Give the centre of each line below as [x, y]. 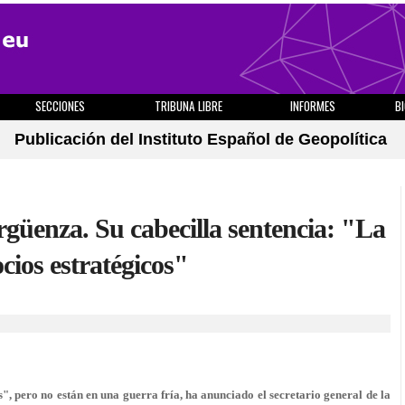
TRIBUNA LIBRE [188, 106]
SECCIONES [60, 106]
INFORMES [313, 106]
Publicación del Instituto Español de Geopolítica [201, 139]
